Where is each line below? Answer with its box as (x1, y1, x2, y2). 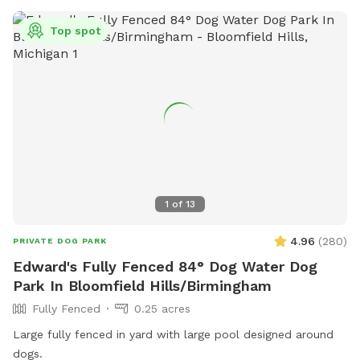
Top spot (50, 23, 100, 37)
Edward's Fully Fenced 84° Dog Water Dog (13, 257, 317, 275)
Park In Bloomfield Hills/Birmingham (13, 276, 272, 294)
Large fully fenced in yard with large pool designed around (13, 327, 333, 341)
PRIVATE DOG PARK (13, 235, 107, 245)
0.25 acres (134, 301, 190, 315)
